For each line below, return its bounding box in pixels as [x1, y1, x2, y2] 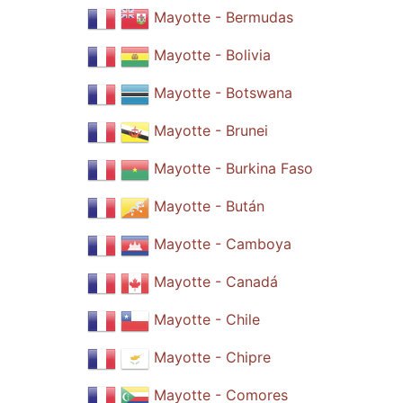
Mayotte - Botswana [153, 84, 292, 103]
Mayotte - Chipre [153, 348, 271, 367]
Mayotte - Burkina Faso [153, 159, 313, 178]
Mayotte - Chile [153, 310, 260, 329]
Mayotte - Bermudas [153, 8, 293, 27]
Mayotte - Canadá [153, 273, 278, 291]
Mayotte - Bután [153, 197, 264, 216]
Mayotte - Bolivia [153, 46, 271, 65]
